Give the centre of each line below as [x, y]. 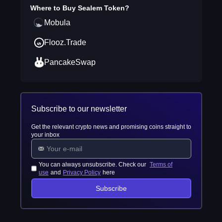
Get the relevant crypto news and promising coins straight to [111, 127]
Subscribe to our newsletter [79, 109]
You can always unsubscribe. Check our [93, 165]
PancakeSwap [70, 62]
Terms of [161, 165]
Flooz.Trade [65, 42]
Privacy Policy [82, 172]
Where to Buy [54, 8]
